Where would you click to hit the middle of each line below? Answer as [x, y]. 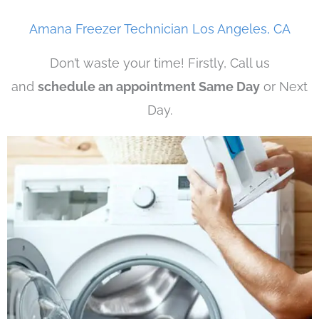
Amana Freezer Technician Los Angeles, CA [159, 29]
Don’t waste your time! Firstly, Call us [159, 63]
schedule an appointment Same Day [149, 87]
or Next [284, 87]
